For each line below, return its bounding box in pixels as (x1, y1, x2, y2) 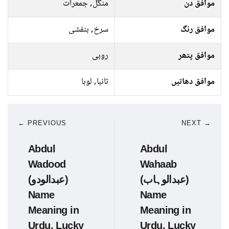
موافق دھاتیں (171, 75, 215, 89)
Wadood (28, 158, 66, 170)
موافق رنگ (180, 22, 215, 37)
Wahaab (140, 158, 177, 170)
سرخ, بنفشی (68, 22, 108, 37)
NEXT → (181, 119, 211, 127)
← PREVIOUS (18, 119, 66, 127)
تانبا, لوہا (81, 75, 108, 89)
